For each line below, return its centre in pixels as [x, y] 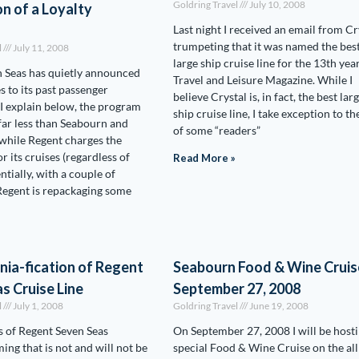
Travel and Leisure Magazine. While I [262, 80]
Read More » [204, 158]
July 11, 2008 [40, 48]
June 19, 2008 [278, 306]
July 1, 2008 [38, 306]
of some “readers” [216, 130]
